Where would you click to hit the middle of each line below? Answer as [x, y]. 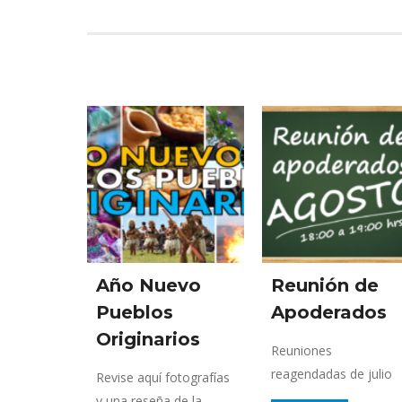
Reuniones [301, 350]
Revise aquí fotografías [163, 377]
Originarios [148, 339]
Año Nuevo [149, 285]
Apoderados [329, 312]
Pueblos [135, 312]
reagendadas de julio [332, 373]
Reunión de [325, 285]
